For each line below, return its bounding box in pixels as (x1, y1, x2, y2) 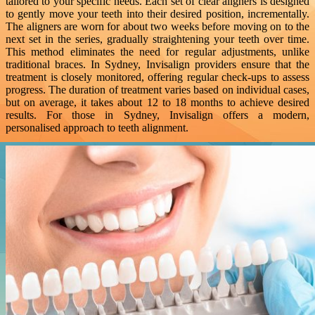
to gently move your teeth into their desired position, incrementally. (6, 8, 309, 20)
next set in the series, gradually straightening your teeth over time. (6, 33, 309, 46)
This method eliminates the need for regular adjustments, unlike (6, 46, 309, 58)
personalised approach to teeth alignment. (6, 122, 188, 134)
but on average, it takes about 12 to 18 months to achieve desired (6, 96, 309, 109)
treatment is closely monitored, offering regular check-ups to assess (6, 71, 309, 84)
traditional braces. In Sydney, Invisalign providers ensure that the (6, 58, 309, 71)
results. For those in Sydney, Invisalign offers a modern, (6, 109, 309, 122)
